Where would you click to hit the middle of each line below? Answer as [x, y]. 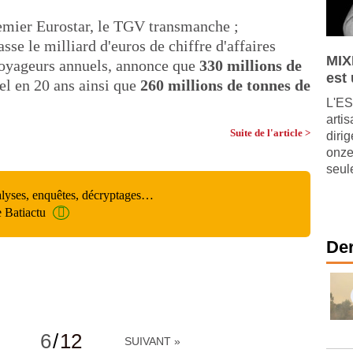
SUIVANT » [152, 341]
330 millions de [251, 65]
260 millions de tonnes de [225, 85]
